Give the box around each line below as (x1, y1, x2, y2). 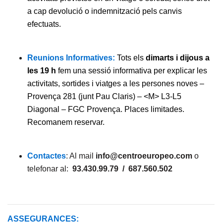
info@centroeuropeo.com (96, 152, 192, 160)
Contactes (27, 152, 66, 160)
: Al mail (66, 152, 96, 160)
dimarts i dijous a (146, 54, 210, 62)
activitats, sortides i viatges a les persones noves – (27, 79, 204, 88)
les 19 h (27, 66, 56, 75)
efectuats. (27, 20, 61, 28)
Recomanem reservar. (27, 118, 105, 126)
